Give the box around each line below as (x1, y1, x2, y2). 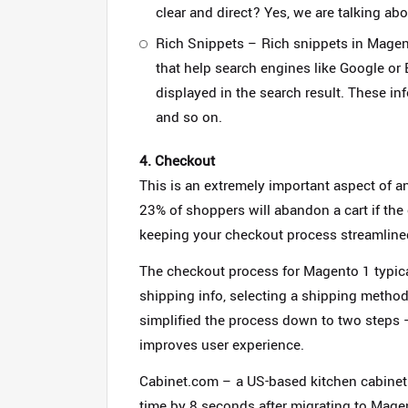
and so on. (156, 107, 222, 127)
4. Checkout (139, 151, 215, 171)
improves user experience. (139, 335, 304, 355)
